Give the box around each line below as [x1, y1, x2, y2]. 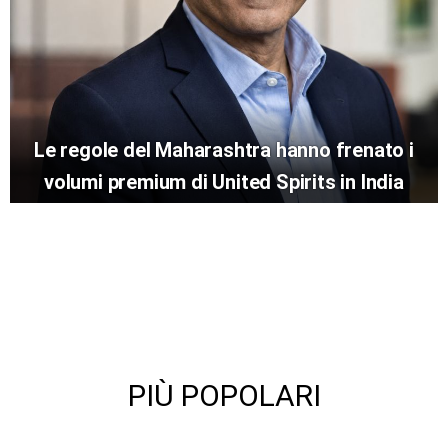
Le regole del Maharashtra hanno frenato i [34, 138, 414, 163]
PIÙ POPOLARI [127, 378, 321, 414]
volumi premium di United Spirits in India [44, 170, 404, 195]
